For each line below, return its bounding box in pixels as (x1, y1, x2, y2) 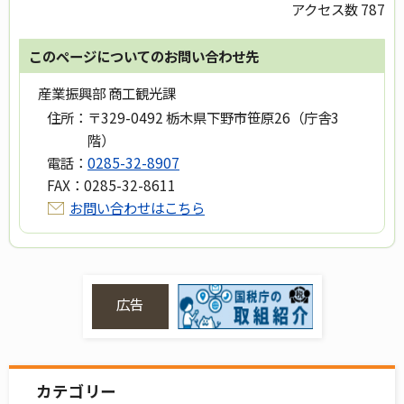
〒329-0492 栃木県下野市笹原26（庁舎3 (87, 107, 339, 128)
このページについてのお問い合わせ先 (29, 46, 259, 67)
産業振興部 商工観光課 (38, 83, 176, 104)
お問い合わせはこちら (69, 197, 205, 218)
